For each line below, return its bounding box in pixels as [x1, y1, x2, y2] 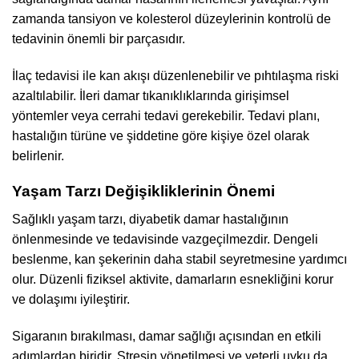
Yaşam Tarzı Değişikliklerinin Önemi [12, 183, 275, 200]
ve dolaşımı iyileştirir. [12, 292, 130, 306]
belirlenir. [12, 148, 64, 163]
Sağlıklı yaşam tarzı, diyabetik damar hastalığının [12, 212, 288, 226]
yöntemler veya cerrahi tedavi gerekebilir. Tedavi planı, [12, 108, 320, 123]
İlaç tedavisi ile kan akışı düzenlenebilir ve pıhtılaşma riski [12, 68, 339, 83]
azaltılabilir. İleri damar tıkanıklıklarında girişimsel [12, 88, 289, 103]
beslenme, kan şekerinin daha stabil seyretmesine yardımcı [12, 252, 347, 266]
